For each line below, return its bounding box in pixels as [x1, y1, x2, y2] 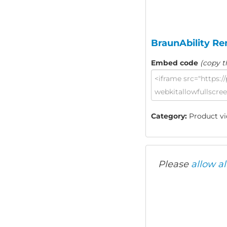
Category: [151, 111, 187, 121]
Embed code [151, 58, 198, 68]
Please [158, 158, 191, 170]
